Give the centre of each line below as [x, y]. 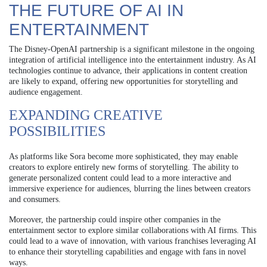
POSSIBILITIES [57, 131]
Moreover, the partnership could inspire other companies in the [115, 219]
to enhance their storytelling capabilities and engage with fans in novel [128, 252]
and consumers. [35, 199]
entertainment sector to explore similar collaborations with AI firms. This [133, 230]
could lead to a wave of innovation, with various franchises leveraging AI [133, 241]
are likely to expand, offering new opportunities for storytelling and [123, 81]
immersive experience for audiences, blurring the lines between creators [130, 188]
